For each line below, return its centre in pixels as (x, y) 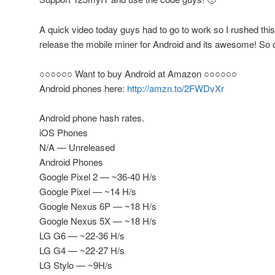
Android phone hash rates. (92, 118)
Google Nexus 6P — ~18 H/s (98, 206)
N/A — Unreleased (77, 147)
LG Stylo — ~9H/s (76, 265)
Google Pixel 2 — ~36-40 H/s (98, 177)
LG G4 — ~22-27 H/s (82, 250)
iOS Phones (64, 133)
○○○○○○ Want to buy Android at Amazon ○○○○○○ (138, 74)
